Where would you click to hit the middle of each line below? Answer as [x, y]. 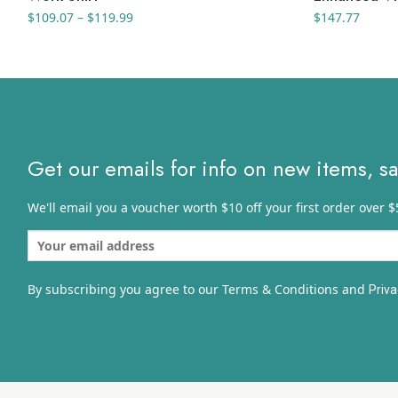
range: [151, 36]
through [156, 73]
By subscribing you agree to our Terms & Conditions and [198, 290]
